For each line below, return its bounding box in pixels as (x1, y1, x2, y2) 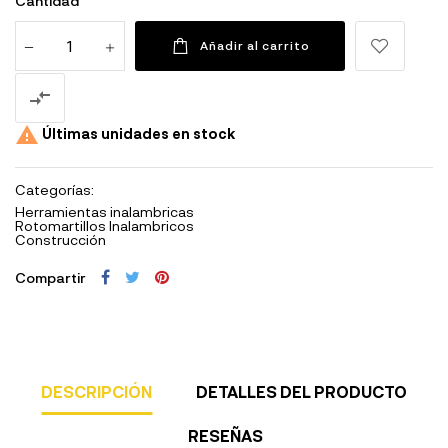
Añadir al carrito (200, 38, 310, 53)
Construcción (15, 230, 106, 248)
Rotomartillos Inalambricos (15, 216, 194, 234)
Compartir (15, 268, 86, 286)
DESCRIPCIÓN (41, 381, 153, 401)
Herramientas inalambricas (15, 202, 194, 220)
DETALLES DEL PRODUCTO (195, 381, 407, 401)
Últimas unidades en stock (39, 124, 235, 142)
